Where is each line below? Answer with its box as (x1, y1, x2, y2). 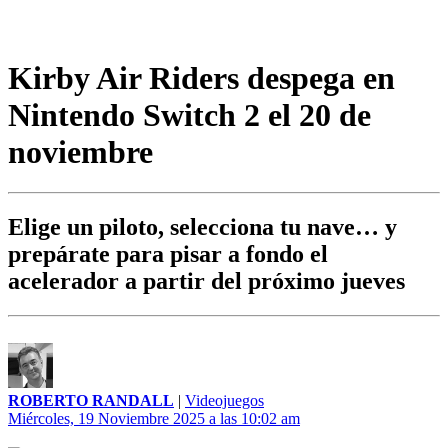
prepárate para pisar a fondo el (8, 241, 328, 268)
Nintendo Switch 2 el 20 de (8, 96, 371, 133)
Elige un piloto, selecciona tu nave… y (8, 214, 397, 241)
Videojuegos (185, 392, 264, 410)
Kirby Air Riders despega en (8, 59, 395, 96)
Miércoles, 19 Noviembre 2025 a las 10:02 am (8, 410, 300, 428)
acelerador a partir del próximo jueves (8, 268, 405, 295)
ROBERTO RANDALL (8, 392, 174, 410)
